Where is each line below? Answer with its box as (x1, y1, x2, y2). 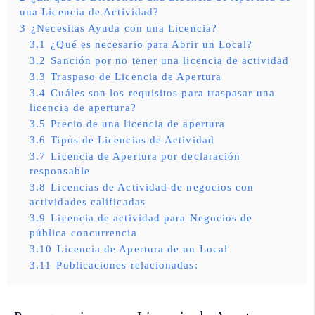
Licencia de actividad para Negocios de (51, 212, 253, 224)
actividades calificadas (30, 195, 146, 207)
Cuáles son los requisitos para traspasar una (51, 86, 275, 98)
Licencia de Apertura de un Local (57, 243, 228, 255)
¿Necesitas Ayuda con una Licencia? (31, 22, 217, 34)
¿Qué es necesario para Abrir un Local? (51, 38, 253, 50)
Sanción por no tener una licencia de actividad (51, 54, 290, 66)
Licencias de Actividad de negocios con (51, 181, 255, 193)
